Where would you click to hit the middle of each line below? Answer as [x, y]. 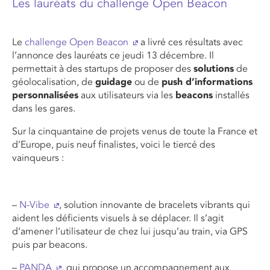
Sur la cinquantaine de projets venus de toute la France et [135, 131]
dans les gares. [44, 108]
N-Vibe [34, 205]
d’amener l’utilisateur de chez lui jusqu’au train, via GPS [130, 231]
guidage [114, 82]
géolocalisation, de [54, 82]
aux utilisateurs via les [127, 95]
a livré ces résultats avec [190, 42]
